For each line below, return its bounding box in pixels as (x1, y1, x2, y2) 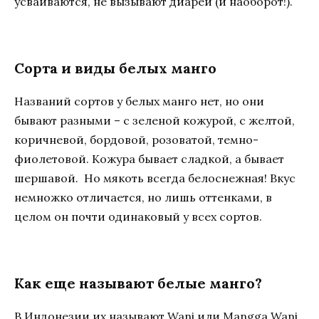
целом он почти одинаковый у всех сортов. (14, 209, 262, 224)
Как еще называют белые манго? (14, 273, 262, 292)
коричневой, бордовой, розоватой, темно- (14, 132, 258, 147)
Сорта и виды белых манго (14, 58, 216, 77)
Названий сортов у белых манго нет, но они (14, 93, 264, 108)
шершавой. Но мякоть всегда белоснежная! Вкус (14, 170, 296, 185)
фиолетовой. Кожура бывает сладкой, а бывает (14, 151, 284, 166)
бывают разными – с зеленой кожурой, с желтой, (14, 113, 295, 127)
